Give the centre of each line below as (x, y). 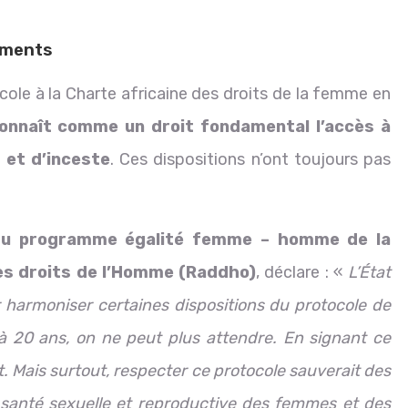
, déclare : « (302, 273)
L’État (370, 273)
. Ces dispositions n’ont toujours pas (250, 160)
